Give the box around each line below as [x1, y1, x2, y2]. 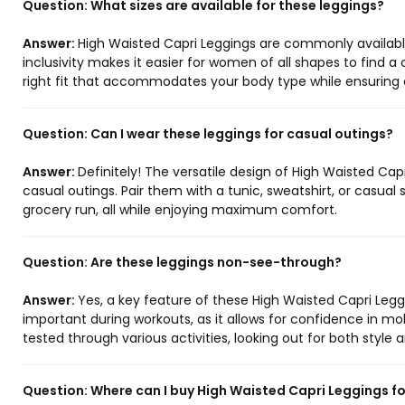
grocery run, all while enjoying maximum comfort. [23, 201, 337, 220]
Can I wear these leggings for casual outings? [90, 125, 393, 144]
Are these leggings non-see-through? [90, 253, 342, 272]
